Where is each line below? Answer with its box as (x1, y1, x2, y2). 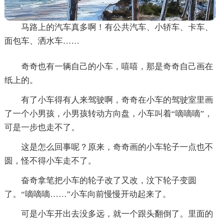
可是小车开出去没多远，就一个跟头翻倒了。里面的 (21, 209, 213, 219)
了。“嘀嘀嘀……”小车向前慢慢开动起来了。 (4, 189, 171, 199)
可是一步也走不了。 (4, 122, 80, 132)
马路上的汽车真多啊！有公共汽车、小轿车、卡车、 (21, 22, 213, 32)
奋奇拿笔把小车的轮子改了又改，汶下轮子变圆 (21, 175, 196, 185)
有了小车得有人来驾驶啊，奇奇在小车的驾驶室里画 (21, 95, 213, 105)
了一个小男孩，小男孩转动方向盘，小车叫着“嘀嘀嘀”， (4, 109, 213, 118)
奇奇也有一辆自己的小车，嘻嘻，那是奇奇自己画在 (21, 61, 213, 71)
